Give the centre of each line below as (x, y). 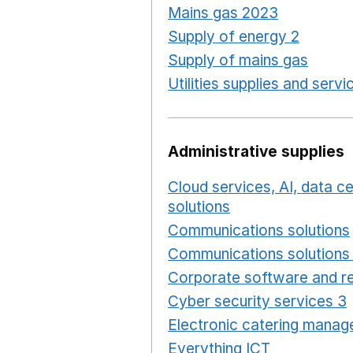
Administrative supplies (256, 152)
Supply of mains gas (238, 60)
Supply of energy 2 (234, 37)
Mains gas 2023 (223, 13)
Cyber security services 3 (257, 301)
